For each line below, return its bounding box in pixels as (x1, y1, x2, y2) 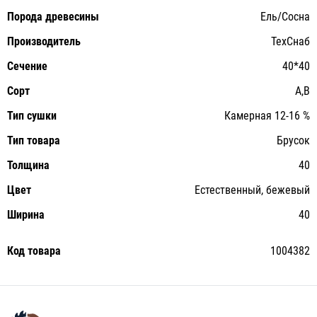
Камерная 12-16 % (224, 109, 310, 122)
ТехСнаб (271, 35, 310, 48)
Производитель (7, 35, 81, 48)
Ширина (7, 208, 45, 221)
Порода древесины (7, 10, 99, 23)
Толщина (7, 158, 50, 172)
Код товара (7, 244, 61, 258)
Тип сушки (7, 109, 57, 122)
